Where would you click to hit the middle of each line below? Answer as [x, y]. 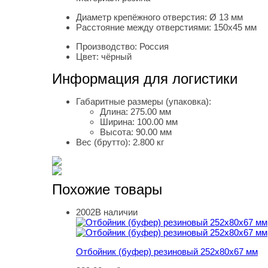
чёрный [116, 57]
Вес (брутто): [104, 142]
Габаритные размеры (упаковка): [144, 102]
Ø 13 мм [226, 17]
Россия [154, 47]
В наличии [116, 212]
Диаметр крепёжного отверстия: [143, 17]
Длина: [115, 112]
